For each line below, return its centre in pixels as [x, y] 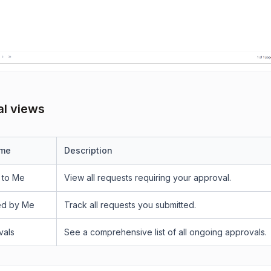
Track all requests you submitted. [130, 205]
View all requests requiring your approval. [148, 178]
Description [88, 150]
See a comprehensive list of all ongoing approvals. [165, 232]
